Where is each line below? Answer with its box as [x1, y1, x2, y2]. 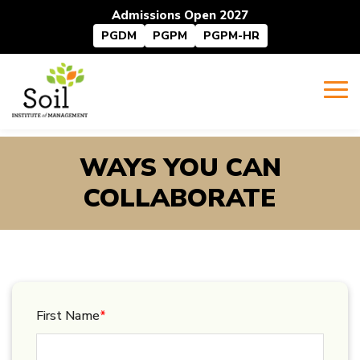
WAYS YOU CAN [79, 150, 281, 185]
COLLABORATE [84, 181, 276, 215]
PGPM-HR [202, 28, 260, 43]
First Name [36, 307, 100, 325]
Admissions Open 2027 [112, 7, 248, 23]
